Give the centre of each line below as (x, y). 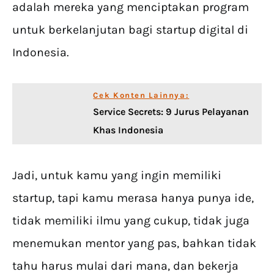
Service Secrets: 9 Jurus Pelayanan (171, 111)
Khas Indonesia (128, 130)
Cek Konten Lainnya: (141, 95)
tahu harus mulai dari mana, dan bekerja (125, 265)
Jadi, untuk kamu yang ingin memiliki (117, 175)
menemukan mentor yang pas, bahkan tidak (134, 243)
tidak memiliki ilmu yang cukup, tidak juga (131, 220)
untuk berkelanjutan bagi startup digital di (130, 29)
